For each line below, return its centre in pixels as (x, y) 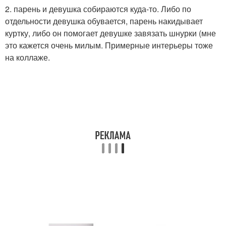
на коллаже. (27, 58)
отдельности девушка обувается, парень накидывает (104, 21)
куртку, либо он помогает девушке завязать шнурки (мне (110, 33)
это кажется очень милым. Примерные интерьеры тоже (109, 45)
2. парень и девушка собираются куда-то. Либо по (98, 9)
